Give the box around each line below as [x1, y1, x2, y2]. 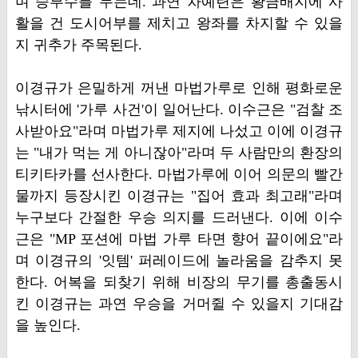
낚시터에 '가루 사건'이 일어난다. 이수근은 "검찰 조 [14, 101, 344, 117]
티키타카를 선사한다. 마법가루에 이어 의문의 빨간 [14, 166, 344, 182]
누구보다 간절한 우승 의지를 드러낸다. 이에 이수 [14, 209, 344, 225]
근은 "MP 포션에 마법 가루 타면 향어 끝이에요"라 [14, 231, 344, 247]
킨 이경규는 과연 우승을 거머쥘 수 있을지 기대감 [14, 296, 344, 312]
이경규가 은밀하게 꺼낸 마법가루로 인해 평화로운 [14, 80, 344, 96]
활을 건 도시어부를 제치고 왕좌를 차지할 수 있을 [14, 15, 344, 31]
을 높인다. [14, 317, 81, 333]
